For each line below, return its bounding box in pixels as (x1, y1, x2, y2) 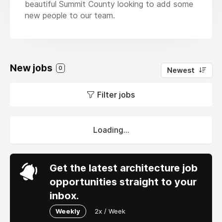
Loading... (93, 125, 129, 135)
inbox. (50, 189, 79, 202)
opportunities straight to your (50, 175, 197, 188)
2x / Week (95, 207, 125, 215)
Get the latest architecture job (50, 162, 198, 174)
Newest (167, 65, 195, 75)
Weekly (55, 207, 80, 215)
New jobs (10, 62, 55, 74)
